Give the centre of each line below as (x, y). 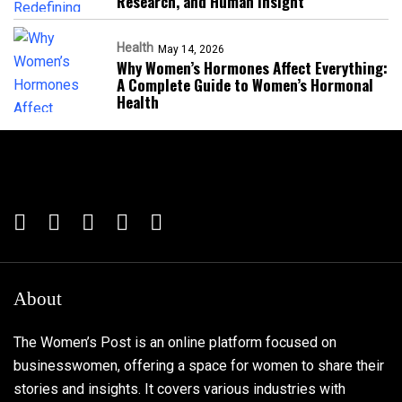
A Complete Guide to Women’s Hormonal (245, 85)
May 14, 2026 (191, 50)
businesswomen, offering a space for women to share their (199, 366)
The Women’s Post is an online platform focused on (175, 343)
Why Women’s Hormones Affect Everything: (252, 68)
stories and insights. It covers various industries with (179, 389)
